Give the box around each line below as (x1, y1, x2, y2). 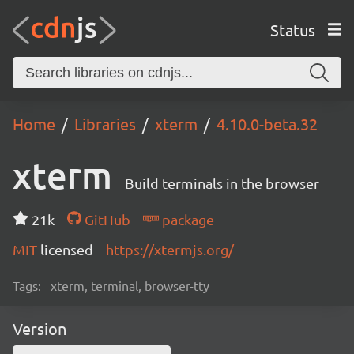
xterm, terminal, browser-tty (51, 277, 209, 293)
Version (13, 318, 66, 338)
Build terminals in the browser (125, 175, 319, 191)
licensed (40, 241, 93, 258)
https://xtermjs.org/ (106, 241, 234, 258)
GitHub (81, 211, 130, 228)
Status (269, 19, 315, 40)
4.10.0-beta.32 (217, 114, 318, 134)
